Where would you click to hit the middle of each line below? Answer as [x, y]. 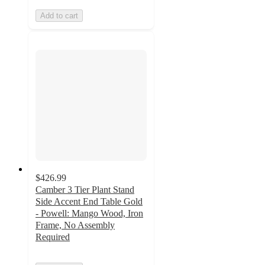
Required [53, 237]
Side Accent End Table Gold [89, 201]
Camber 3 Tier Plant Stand [85, 189]
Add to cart [59, 16]
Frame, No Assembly [75, 225]
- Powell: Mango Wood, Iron [89, 213]
